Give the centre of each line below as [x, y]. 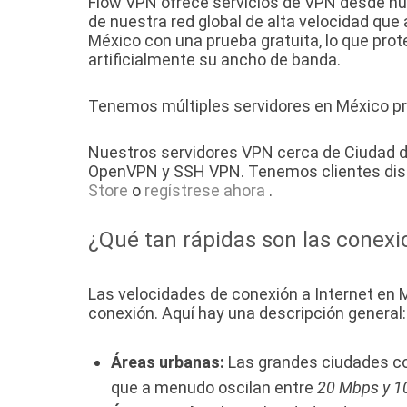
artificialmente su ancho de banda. [214, 60]
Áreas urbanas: [168, 362]
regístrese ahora [205, 191]
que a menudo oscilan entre [214, 388]
